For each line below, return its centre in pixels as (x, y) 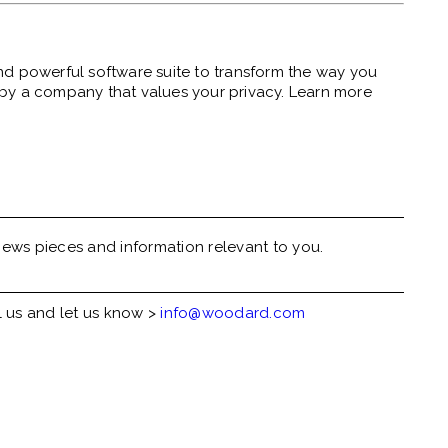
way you (346, 72)
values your (182, 92)
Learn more (328, 92)
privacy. (257, 92)
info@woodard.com (233, 313)
